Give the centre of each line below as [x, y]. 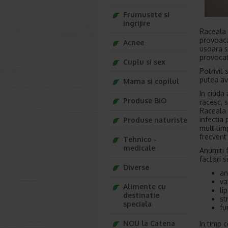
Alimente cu [145, 187]
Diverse [136, 167]
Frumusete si [146, 15]
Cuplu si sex [144, 62]
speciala [137, 204]
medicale [139, 148]
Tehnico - [140, 139]
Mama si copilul [151, 81]
